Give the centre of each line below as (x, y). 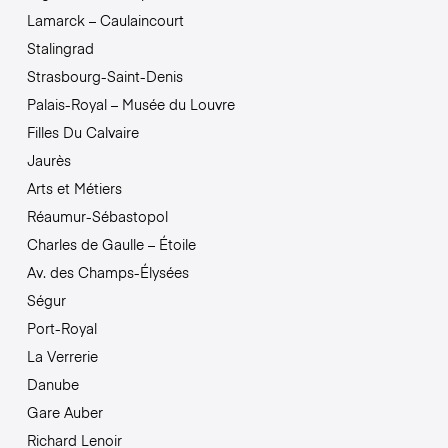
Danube (52, 384)
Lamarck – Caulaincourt (105, 20)
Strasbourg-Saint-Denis (104, 76)
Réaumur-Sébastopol (97, 216)
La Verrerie (62, 356)
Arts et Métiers (74, 188)
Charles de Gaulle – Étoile (111, 244)
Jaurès (48, 160)
